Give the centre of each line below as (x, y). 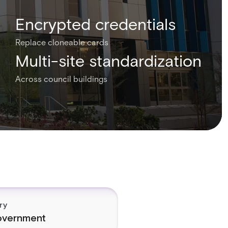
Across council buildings (61, 79)
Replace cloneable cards (62, 42)
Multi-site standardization (108, 61)
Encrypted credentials (95, 24)
